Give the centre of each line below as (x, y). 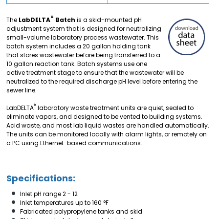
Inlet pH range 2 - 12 (49, 194)
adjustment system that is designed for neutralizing (84, 29)
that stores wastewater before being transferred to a (83, 55)
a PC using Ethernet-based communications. (74, 143)
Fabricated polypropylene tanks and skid (81, 211)
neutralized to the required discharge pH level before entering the (102, 81)
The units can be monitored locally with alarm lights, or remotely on (107, 134)
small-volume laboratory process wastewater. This (83, 37)
